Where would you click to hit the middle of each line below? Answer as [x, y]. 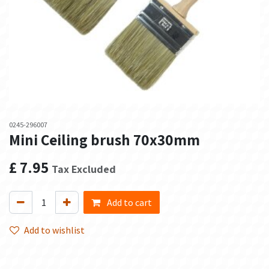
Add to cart [128, 202]
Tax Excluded [84, 169]
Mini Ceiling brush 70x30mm [104, 140]
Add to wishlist [54, 230]
